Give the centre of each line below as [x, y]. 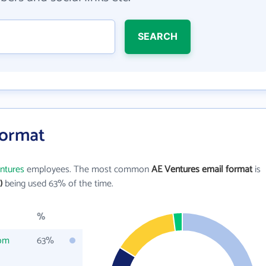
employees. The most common [88, 170]
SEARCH [157, 36]
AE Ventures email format [202, 170]
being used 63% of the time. [58, 184]
